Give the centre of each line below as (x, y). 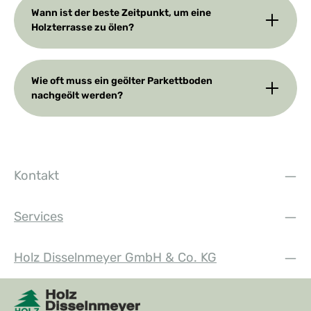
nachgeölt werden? (77, 96)
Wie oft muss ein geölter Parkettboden (122, 81)
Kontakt (36, 176)
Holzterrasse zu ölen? (83, 28)
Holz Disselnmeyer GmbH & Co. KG (115, 258)
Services (39, 217)
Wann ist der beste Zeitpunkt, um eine (121, 13)
